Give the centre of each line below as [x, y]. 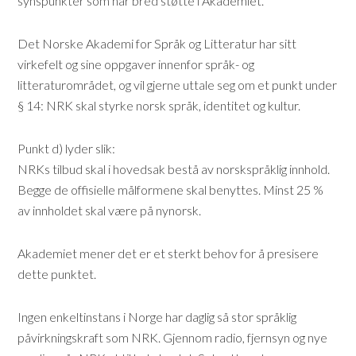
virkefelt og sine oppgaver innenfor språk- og [136, 64]
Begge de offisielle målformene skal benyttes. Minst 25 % [171, 190]
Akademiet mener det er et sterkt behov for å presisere [168, 253]
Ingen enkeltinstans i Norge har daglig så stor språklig [157, 317]
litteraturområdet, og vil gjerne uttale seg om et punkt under [178, 85]
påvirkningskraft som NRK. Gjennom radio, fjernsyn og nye [173, 337]
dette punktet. [57, 274]
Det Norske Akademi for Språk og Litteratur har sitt [157, 43]
